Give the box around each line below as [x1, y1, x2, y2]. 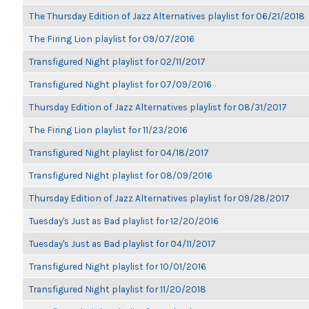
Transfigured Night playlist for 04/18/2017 [29, 147, 209, 158]
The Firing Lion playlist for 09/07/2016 [29, 33, 195, 44]
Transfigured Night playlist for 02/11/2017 [29, 56, 206, 67]
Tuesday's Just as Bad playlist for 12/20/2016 [29, 215, 219, 226]
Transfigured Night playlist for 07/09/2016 [29, 79, 212, 90]
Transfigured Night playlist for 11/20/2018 [29, 283, 206, 295]
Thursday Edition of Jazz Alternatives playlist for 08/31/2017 [29, 101, 287, 112]
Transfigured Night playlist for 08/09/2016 [29, 170, 212, 181]
